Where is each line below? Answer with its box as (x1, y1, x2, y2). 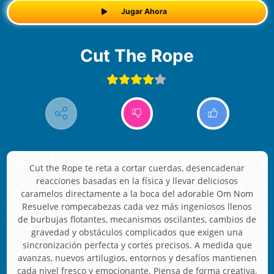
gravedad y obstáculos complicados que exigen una (31, 226, 243, 239)
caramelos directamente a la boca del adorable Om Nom (21, 188, 253, 200)
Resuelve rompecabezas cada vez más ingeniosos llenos (22, 201, 252, 213)
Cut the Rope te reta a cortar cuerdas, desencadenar (29, 162, 245, 174)
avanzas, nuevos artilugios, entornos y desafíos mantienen (17, 252, 257, 264)
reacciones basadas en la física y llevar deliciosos (36, 175, 238, 187)
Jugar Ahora (120, 7, 167, 17)
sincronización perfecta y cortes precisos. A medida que (22, 239, 252, 251)
